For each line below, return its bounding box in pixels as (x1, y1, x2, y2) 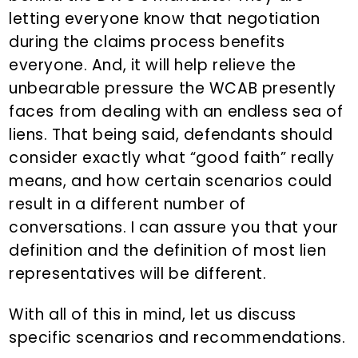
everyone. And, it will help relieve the (9, 54, 296, 77)
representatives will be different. (9, 263, 267, 285)
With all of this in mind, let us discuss (9, 304, 297, 326)
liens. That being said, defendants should (9, 124, 333, 146)
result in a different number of (9, 193, 246, 216)
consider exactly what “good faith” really (9, 147, 335, 169)
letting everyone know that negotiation (9, 8, 320, 30)
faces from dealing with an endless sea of (9, 101, 344, 123)
